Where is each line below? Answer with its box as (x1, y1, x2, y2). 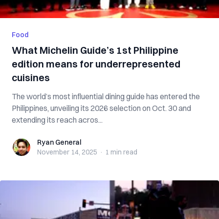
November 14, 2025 (37, 148, 97, 156)
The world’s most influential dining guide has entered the (12, 91, 200, 101)
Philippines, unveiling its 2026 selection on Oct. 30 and (12, 103, 191, 113)
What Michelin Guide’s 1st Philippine (12, 44, 178, 56)
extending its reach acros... (12, 115, 103, 125)
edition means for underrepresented (12, 58, 180, 70)
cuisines (12, 71, 50, 84)
